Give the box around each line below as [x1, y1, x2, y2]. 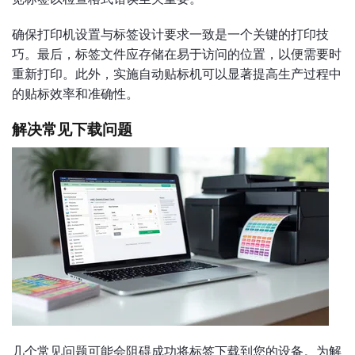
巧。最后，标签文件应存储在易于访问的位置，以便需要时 [12, 48, 342, 62]
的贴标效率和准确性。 [12, 87, 139, 101]
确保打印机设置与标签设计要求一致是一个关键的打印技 [12, 28, 329, 42]
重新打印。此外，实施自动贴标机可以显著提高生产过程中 [12, 67, 342, 82]
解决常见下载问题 [12, 121, 132, 139]
